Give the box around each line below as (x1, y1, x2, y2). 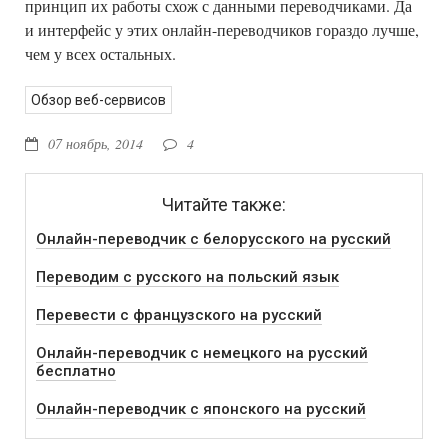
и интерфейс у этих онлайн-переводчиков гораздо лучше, (25, 18, 419, 40)
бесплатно (36, 361, 116, 380)
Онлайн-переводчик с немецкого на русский (36, 343, 368, 362)
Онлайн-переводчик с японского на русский (36, 399, 366, 418)
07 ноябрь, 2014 (48, 133, 143, 153)
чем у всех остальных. (25, 42, 176, 64)
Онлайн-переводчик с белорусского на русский (36, 229, 391, 248)
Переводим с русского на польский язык (36, 267, 339, 286)
